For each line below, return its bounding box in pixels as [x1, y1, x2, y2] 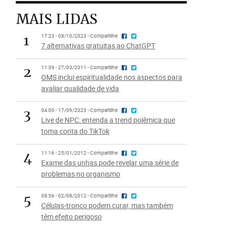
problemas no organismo [41, 169, 120, 179]
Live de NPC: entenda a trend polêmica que [41, 115, 175, 125]
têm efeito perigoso [41, 212, 102, 221]
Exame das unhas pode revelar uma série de [41, 158, 179, 167]
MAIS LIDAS [16, 10, 97, 28]
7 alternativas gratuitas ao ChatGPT [41, 41, 155, 50]
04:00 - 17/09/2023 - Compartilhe [41, 107, 119, 113]
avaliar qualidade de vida [41, 83, 119, 93]
